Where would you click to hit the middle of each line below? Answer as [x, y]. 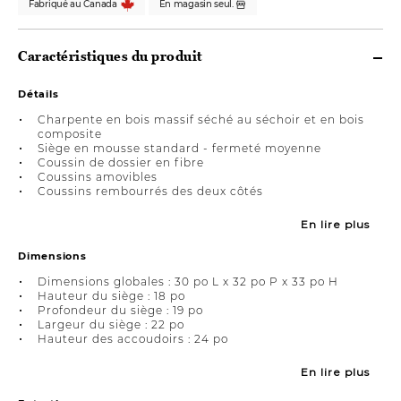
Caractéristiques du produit [110, 55]
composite [70, 133]
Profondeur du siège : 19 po [120, 310]
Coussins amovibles [98, 176]
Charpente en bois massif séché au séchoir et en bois [201, 119]
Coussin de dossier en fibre [121, 162]
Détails [38, 94]
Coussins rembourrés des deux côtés [150, 191]
